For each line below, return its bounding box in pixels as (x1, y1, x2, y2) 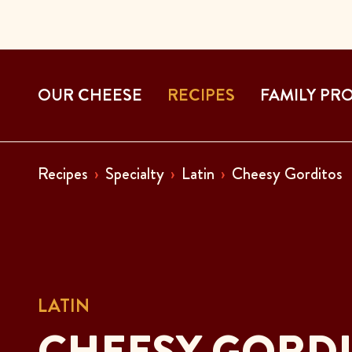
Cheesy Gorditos (232, 162, 343, 185)
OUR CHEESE (38, 83, 142, 107)
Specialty (105, 162, 164, 185)
